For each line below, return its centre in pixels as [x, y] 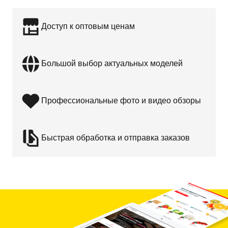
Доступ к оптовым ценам [88, 26]
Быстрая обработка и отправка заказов [116, 138]
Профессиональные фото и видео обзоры [121, 101]
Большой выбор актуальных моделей [112, 64]
